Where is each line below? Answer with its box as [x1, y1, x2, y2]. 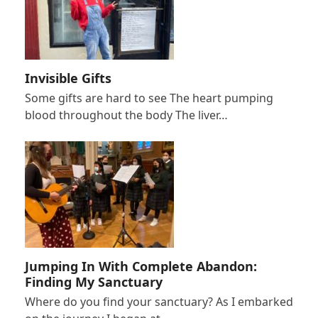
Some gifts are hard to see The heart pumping [24, 90, 273, 106]
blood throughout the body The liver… [24, 107, 228, 124]
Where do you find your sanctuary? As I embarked [24, 294, 293, 310]
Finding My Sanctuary [24, 273, 163, 291]
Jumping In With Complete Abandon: [24, 258, 257, 275]
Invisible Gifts [24, 70, 111, 87]
